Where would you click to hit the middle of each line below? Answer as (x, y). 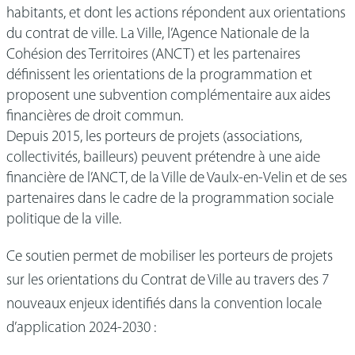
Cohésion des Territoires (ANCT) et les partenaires (153, 55)
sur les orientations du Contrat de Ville (119, 281)
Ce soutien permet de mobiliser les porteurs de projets (170, 257)
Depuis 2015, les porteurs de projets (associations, (154, 137)
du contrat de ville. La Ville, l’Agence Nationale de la (158, 34)
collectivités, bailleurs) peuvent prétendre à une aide (163, 158)
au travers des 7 (282, 281)
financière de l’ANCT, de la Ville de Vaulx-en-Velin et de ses (177, 178)
